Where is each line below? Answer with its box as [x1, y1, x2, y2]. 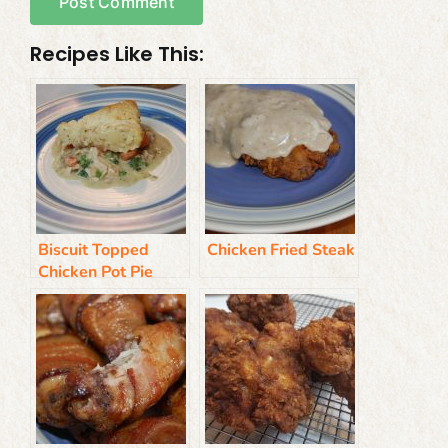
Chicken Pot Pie [37, 261, 153, 284]
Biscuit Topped [37, 239, 149, 262]
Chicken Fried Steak [206, 239, 355, 262]
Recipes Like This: [29, 40, 204, 69]
